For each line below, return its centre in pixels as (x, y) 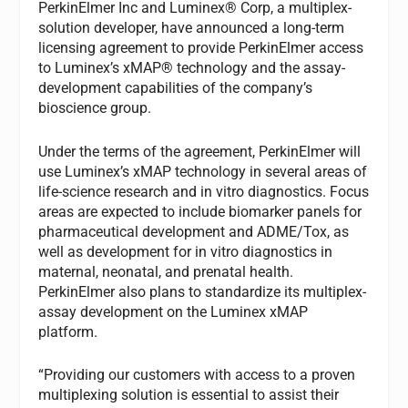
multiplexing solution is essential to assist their (189, 395)
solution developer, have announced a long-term (192, 28)
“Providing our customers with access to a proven (197, 375)
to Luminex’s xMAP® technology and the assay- (192, 68)
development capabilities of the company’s (176, 88)
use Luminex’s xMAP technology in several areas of (203, 171)
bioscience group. (95, 108)
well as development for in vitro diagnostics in (186, 251)
